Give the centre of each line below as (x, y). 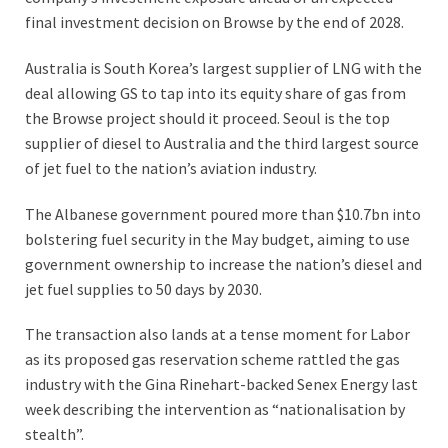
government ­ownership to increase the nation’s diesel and (223, 263)
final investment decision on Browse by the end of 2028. (214, 21)
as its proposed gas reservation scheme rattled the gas (212, 359)
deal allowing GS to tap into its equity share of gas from (215, 92)
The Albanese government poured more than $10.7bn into (223, 213)
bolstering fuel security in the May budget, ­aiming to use (217, 238)
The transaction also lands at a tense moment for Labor (217, 334)
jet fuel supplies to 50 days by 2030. (143, 288)
